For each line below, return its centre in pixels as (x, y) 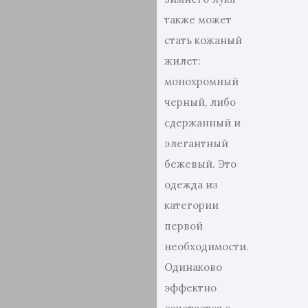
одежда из (191, 185)
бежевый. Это (201, 164)
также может (198, 20)
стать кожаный (203, 40)
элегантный (197, 143)
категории (192, 205)
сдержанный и (203, 123)
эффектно (191, 288)
